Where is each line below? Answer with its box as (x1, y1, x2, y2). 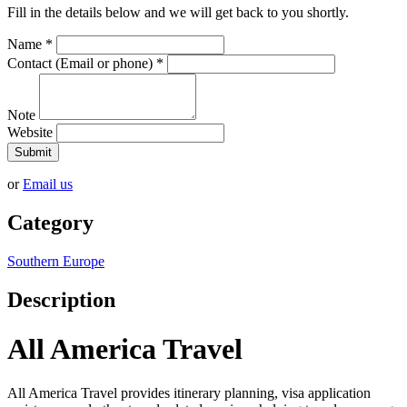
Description (7, 288, 115, 313)
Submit (15, 145, 52, 160)
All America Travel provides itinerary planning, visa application (7, 385, 371, 402)
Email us (23, 176, 73, 193)
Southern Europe (7, 253, 104, 270)
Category (7, 211, 94, 235)
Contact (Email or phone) (7, 55, 156, 72)
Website (7, 124, 53, 141)
